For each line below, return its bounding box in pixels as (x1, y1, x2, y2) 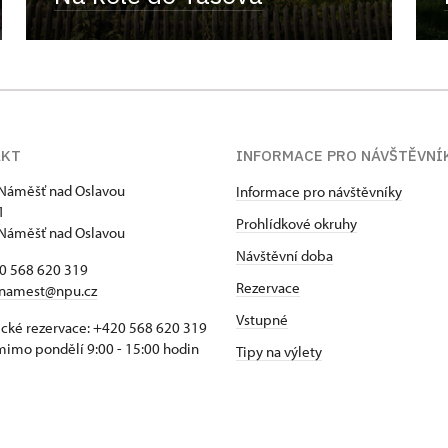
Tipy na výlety (236, 342, 322, 361)
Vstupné (236, 310, 288, 329)
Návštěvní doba (236, 246, 333, 265)
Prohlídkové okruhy (236, 214, 357, 233)
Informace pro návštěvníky (236, 182, 402, 201)
